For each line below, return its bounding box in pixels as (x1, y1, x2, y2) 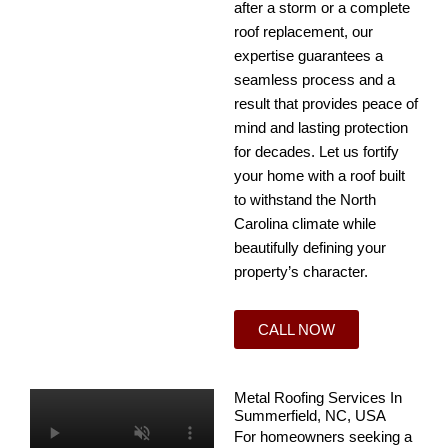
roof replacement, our (234, 24, 373, 41)
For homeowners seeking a (234, 428, 412, 445)
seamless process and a (234, 72, 395, 89)
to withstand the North (234, 192, 376, 209)
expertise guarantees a (234, 48, 383, 65)
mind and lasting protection (234, 120, 408, 137)
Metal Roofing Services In (234, 389, 402, 406)
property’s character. (234, 264, 368, 281)
